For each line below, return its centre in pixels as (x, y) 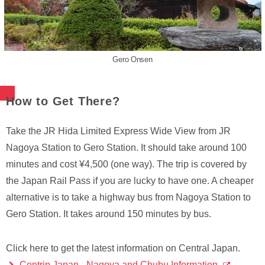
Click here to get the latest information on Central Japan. (123, 248)
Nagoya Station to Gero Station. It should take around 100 (126, 148)
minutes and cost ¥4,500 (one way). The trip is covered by (126, 164)
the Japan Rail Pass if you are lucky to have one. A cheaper (130, 181)
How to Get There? (63, 101)
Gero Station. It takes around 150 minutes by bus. (109, 214)
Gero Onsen (132, 60)
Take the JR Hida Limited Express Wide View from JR (118, 131)
